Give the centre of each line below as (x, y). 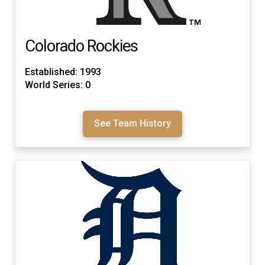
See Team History (132, 124)
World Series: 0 (58, 85)
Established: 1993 (63, 72)
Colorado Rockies (81, 46)
